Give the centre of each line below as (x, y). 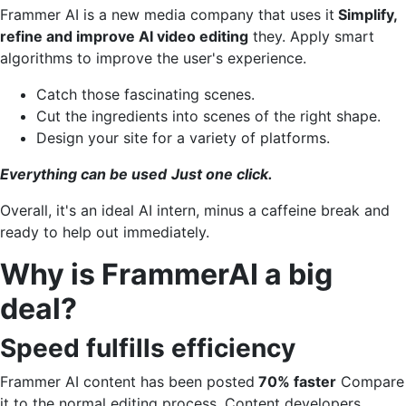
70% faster (295, 381)
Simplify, (366, 14)
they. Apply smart (311, 36)
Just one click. (222, 174)
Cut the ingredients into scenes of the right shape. (208, 116)
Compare (370, 381)
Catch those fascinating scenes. (145, 94)
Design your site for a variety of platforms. (183, 137)
